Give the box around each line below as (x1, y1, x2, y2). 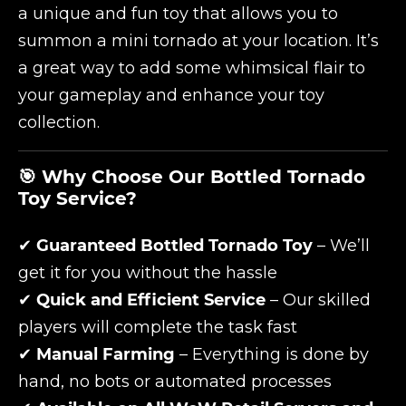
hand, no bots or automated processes (18, 372, 332, 391)
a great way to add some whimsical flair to (18, 58, 365, 78)
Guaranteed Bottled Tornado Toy (36, 236, 313, 256)
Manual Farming (36, 344, 175, 364)
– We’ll (313, 236, 370, 256)
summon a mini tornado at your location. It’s (18, 31, 379, 51)
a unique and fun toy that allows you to (18, 4, 338, 24)
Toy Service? (18, 188, 137, 209)
